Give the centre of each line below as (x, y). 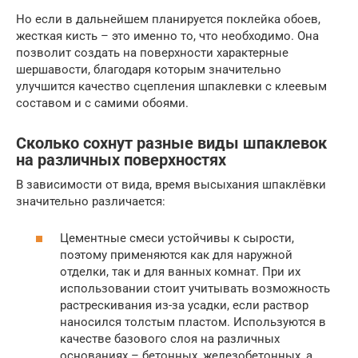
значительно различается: (91, 201)
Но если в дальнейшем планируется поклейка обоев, (168, 19)
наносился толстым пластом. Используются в (193, 322)
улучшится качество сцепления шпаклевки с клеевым (171, 86)
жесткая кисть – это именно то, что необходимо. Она (167, 36)
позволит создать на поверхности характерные (152, 52)
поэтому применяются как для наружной (176, 255)
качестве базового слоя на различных (170, 339)
